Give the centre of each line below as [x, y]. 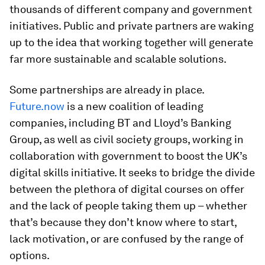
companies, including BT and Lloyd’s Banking [120, 122]
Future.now [37, 106]
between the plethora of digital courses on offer [127, 189]
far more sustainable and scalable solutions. [118, 59]
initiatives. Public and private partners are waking [132, 25]
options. [30, 255]
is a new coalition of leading [134, 106]
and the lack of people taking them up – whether [128, 205]
